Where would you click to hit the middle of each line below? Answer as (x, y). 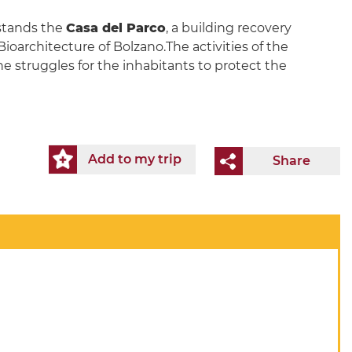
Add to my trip (135, 159)
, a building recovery (228, 27)
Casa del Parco (115, 27)
